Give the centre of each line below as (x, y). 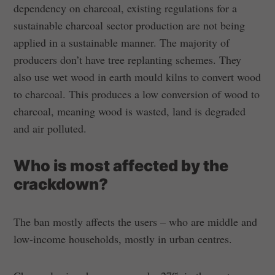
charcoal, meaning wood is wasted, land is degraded (130, 111)
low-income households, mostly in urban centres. (123, 238)
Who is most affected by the (121, 165)
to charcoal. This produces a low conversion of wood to (137, 94)
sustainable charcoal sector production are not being (130, 25)
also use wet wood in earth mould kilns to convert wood (137, 76)
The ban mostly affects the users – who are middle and (136, 221)
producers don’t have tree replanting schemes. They (128, 59)
